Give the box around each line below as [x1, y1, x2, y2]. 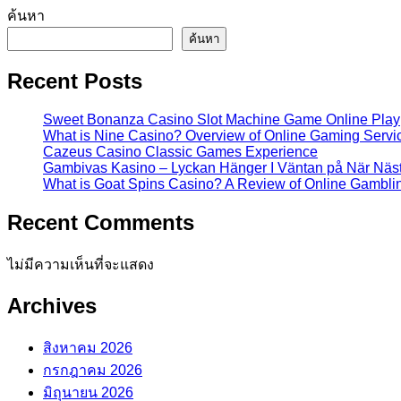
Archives [7, 293, 97, 318]
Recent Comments [7, 210, 194, 235]
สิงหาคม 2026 [43, 339, 132, 355]
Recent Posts [7, 69, 142, 94]
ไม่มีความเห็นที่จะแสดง [7, 256, 154, 272]
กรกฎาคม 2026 [43, 362, 142, 378]
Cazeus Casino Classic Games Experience [43, 144, 318, 160]
